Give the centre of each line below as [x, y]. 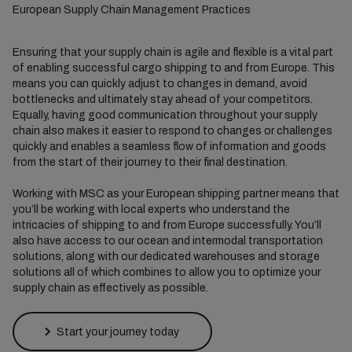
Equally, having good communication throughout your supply [165, 115]
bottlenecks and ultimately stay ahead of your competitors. [162, 99]
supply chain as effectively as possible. [110, 288]
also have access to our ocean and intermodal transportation [167, 241]
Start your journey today [117, 332]
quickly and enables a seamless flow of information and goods [169, 147]
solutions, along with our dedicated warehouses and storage [166, 257]
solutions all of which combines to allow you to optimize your [166, 272]
